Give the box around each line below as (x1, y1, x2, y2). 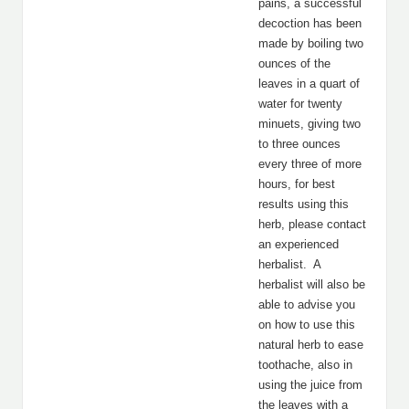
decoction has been (258, 16, 362, 30)
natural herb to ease (258, 338, 363, 351)
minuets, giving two (258, 117, 361, 131)
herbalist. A (258, 257, 320, 271)
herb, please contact (258, 217, 366, 231)
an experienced (258, 237, 339, 251)
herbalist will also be (258, 278, 365, 291)
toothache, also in (258, 358, 352, 372)
